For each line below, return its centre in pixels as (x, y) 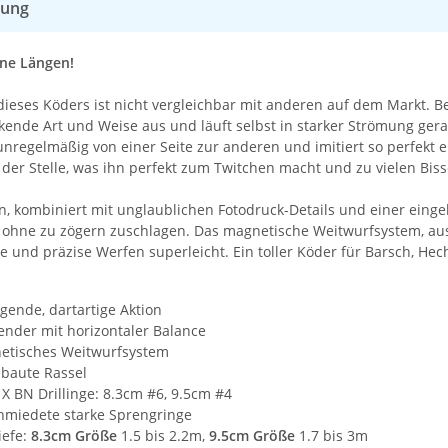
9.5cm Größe (254, 435)
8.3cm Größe (74, 435)
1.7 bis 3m (333, 435)
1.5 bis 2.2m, (165, 435)
